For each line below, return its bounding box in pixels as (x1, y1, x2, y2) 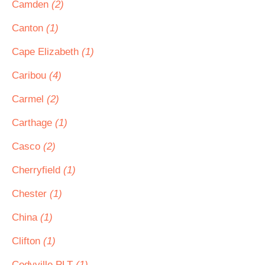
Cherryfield (12, 164, 63, 176)
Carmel (12, 93, 47, 105)
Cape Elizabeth (12, 46, 82, 57)
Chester (12, 188, 50, 199)
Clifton (12, 235, 43, 247)
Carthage (12, 117, 55, 128)
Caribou (12, 70, 49, 81)
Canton (12, 22, 46, 34)
